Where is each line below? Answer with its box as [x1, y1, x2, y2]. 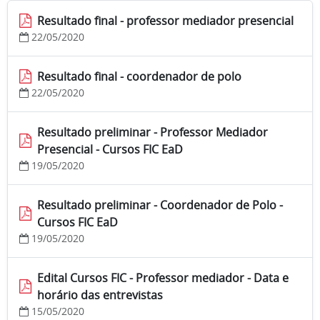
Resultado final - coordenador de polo [37, 69, 241, 85]
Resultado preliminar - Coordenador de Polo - [37, 197, 283, 214]
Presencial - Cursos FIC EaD [37, 141, 183, 158]
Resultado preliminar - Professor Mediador [37, 124, 268, 141]
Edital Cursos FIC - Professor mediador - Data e [37, 270, 289, 286]
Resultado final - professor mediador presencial [37, 13, 294, 29]
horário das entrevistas [37, 287, 163, 304]
